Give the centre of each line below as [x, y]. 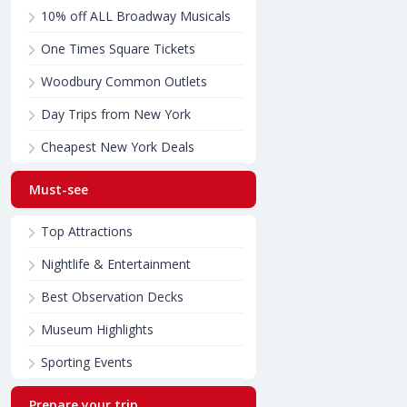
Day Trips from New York [116, 114]
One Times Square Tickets [118, 49]
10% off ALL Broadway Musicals [136, 16]
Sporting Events [87, 362]
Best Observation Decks [112, 297]
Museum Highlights [97, 329]
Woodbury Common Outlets [124, 81]
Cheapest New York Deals [118, 147]
